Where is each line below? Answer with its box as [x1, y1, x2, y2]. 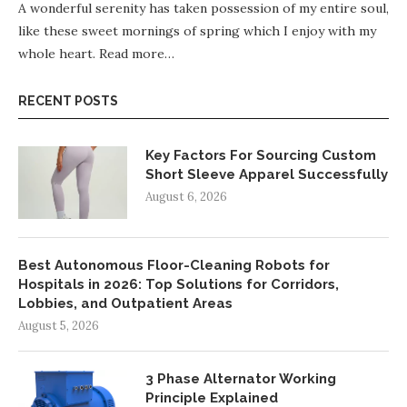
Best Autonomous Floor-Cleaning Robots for [18, 257, 330, 274]
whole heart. [18, 45, 99, 63]
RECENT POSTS [18, 94, 118, 109]
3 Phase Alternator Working [145, 371, 336, 388]
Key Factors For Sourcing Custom [145, 147, 376, 164]
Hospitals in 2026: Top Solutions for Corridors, [18, 276, 339, 293]
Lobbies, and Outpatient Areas [18, 295, 233, 313]
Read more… [99, 45, 174, 63]
